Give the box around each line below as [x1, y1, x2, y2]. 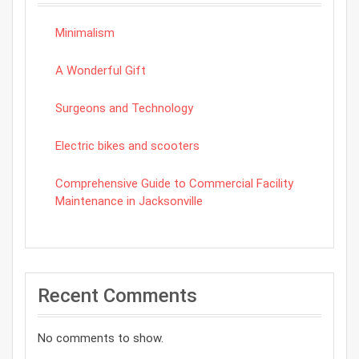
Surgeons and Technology [55, 101, 193, 116]
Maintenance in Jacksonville [55, 194, 203, 209]
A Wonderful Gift [55, 63, 146, 79]
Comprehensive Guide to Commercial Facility [55, 176, 293, 192]
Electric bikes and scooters [55, 139, 200, 154]
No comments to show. [38, 331, 163, 346]
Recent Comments [38, 284, 197, 308]
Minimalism [55, 26, 115, 41]
